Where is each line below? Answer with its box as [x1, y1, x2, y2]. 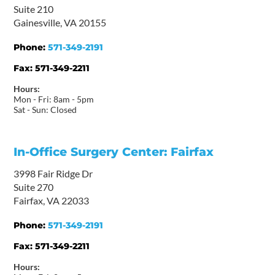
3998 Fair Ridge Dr [14, 167, 93, 179]
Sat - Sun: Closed [14, 104, 77, 115]
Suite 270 [14, 180, 54, 193]
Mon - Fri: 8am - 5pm [14, 93, 95, 104]
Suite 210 [14, 2, 54, 15]
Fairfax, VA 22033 [14, 194, 90, 206]
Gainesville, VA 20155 [14, 16, 107, 28]
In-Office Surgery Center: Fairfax [14, 144, 214, 159]
